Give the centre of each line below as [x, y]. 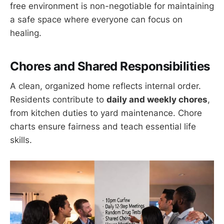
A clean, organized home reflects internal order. [105, 86]
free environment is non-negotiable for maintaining [112, 6]
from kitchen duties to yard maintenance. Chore [106, 113]
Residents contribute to [58, 100]
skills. [21, 140]
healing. [26, 33]
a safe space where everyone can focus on [96, 20]
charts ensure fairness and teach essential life [103, 127]
